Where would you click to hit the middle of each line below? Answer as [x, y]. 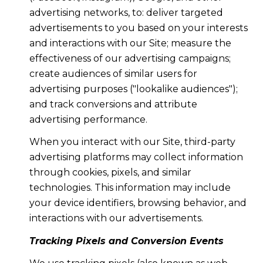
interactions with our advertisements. [116, 218]
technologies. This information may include [130, 188]
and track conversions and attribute [113, 104]
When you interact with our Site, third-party [132, 142]
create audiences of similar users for [113, 73]
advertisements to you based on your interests [138, 28]
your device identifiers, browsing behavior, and [138, 203]
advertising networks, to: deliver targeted [126, 12]
